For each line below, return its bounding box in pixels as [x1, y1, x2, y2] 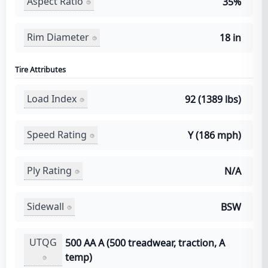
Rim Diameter [27, 31, 89, 44]
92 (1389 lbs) [185, 92, 241, 106]
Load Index [27, 92, 77, 106]
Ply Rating [27, 164, 72, 178]
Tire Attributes [15, 64, 66, 75]
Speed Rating [27, 128, 87, 142]
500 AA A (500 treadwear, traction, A [65, 236, 226, 249]
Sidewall [27, 200, 64, 214]
